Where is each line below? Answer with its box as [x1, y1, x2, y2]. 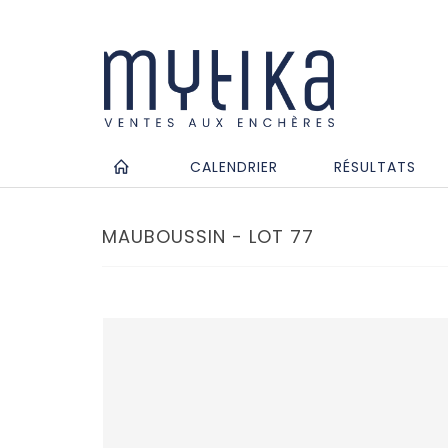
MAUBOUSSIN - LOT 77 [102, 223, 314, 249]
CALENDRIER [190, 156, 278, 177]
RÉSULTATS [334, 156, 416, 177]
